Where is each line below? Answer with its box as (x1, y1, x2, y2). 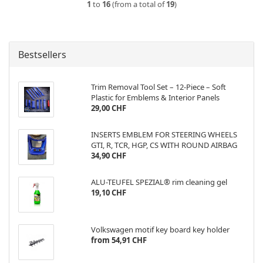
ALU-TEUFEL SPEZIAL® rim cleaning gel (90, 177, 227, 187)
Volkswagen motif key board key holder (90, 224, 230, 235)
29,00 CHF (90, 103, 126, 113)
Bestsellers (18, 48, 66, 61)
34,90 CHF (90, 150, 126, 161)
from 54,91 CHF (90, 235, 147, 245)
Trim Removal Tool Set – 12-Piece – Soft (90, 82, 226, 92)
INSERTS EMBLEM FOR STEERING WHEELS (90, 129, 237, 140)
